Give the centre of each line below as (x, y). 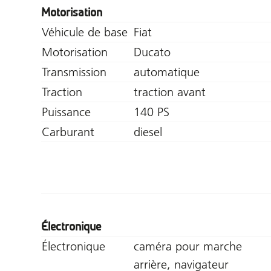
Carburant (68, 132)
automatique (167, 72)
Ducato (152, 52)
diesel (148, 132)
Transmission (74, 72)
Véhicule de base (85, 32)
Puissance (66, 112)
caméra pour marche (188, 246)
